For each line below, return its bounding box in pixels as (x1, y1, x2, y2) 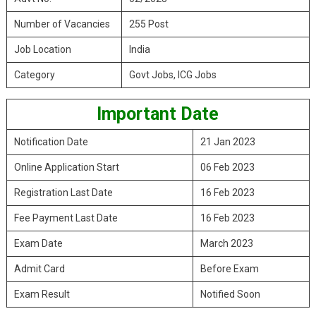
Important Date (97, 104, 219, 124)
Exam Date (13, 238, 63, 249)
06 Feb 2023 (200, 162, 255, 173)
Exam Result (13, 288, 70, 300)
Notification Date (13, 136, 88, 147)
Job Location (13, 44, 71, 55)
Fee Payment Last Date (13, 212, 118, 224)
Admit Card (13, 263, 65, 274)
